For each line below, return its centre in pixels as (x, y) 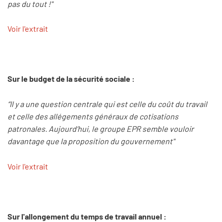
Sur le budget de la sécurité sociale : (71, 79)
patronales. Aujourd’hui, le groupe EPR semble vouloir (101, 129)
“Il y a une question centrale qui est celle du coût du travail (107, 104)
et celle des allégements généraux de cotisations (93, 116)
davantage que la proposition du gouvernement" (91, 141)
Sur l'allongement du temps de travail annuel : (87, 216)
